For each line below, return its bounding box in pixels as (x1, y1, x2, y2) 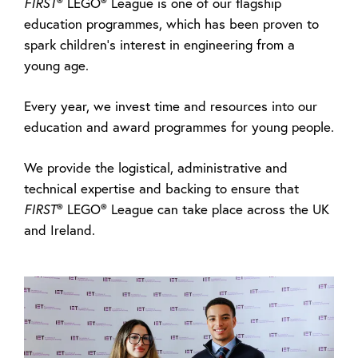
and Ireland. (24, 221, 95, 238)
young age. (24, 56, 89, 74)
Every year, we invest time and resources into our (24, 97, 317, 114)
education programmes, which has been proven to (24, 14, 319, 32)
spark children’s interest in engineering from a (24, 35, 295, 53)
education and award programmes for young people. (24, 117, 334, 135)
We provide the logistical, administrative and (24, 158, 288, 176)
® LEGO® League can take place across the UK (57, 200, 329, 217)
